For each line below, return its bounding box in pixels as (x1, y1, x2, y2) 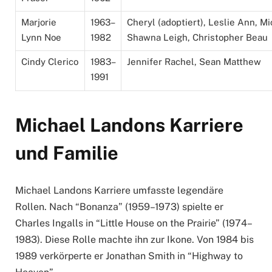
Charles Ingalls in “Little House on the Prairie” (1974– (15, 217, 253, 229)
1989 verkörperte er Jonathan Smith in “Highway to (15, 250, 243, 262)
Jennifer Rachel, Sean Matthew (127, 56, 261, 67)
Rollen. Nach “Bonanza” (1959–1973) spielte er (15, 201, 223, 212)
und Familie (15, 142, 118, 165)
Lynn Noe (21, 32, 61, 43)
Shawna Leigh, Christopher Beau (127, 32, 268, 43)
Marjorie (21, 17, 56, 28)
